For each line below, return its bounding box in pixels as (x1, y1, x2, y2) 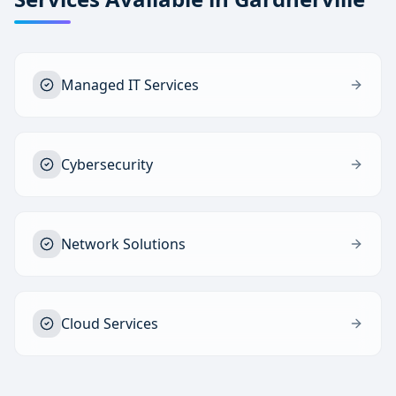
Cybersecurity (61, 155, 153, 174)
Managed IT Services (61, 75, 199, 95)
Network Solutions (61, 234, 186, 254)
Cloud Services (61, 314, 158, 333)
